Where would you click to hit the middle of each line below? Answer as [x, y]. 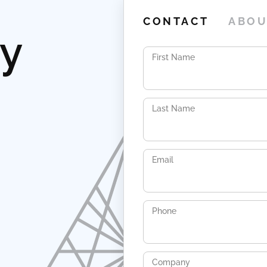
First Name [174, 57]
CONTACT [176, 21]
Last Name [174, 108]
